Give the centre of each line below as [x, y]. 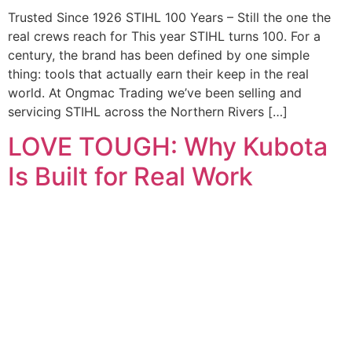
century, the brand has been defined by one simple [159, 55]
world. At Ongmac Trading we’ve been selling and [155, 92]
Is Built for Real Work [130, 177]
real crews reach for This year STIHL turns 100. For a [164, 36]
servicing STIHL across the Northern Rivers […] [148, 111]
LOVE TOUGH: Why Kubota [168, 147]
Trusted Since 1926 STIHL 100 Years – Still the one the [169, 17]
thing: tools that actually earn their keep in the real [158, 73]
